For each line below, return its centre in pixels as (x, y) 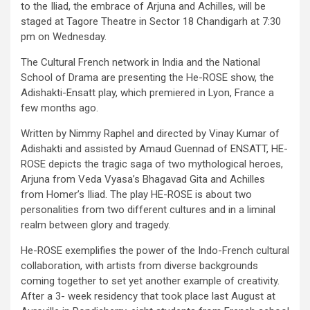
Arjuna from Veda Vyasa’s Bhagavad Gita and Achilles (143, 179)
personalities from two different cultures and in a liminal (148, 209)
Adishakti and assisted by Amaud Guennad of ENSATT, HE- (154, 148)
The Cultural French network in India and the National (140, 62)
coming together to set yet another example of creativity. (150, 281)
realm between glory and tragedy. (95, 225)
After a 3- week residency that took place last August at (148, 296)
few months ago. (60, 108)
